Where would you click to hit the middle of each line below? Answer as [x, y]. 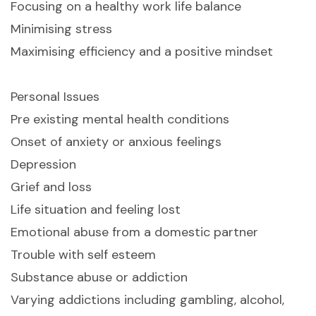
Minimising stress [61, 29]
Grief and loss [51, 187]
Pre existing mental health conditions [120, 120]
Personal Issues [55, 97]
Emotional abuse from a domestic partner [134, 232]
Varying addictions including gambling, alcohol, [147, 300]
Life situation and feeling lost [96, 210]
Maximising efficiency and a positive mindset [142, 52]
